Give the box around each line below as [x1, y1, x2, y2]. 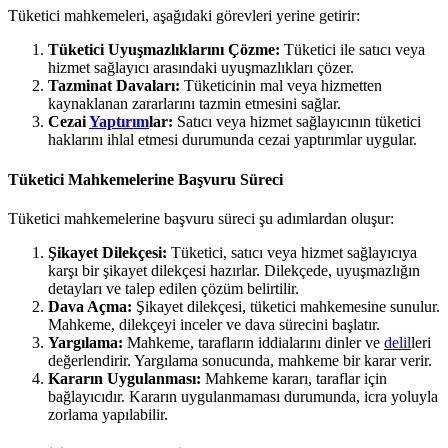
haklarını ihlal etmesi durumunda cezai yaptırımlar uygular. [48, 131, 417, 149]
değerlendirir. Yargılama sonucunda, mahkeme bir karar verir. [48, 351, 432, 369]
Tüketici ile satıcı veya [280, 41, 425, 59]
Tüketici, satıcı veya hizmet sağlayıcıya [167, 243, 417, 261]
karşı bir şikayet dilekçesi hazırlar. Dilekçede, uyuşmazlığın [48, 261, 420, 279]
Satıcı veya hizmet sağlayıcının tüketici [173, 113, 421, 131]
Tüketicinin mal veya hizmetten [180, 77, 382, 95]
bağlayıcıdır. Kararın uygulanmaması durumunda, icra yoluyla [48, 387, 438, 405]
